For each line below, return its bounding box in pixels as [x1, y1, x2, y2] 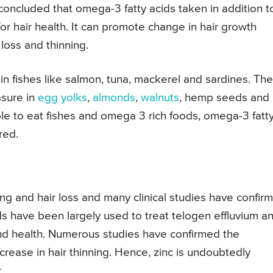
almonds [93, 92, 135, 104]
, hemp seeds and [179, 92, 269, 104]
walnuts [141, 92, 179, 104]
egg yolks [38, 92, 87, 104]
